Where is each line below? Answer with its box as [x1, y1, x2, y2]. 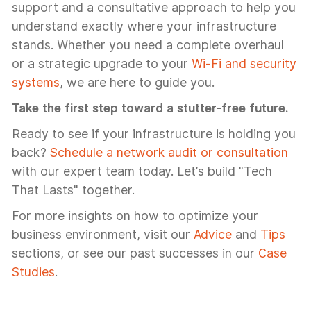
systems [12, 75, 60, 90]
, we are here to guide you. [60, 75, 215, 90]
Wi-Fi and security [192, 56, 296, 71]
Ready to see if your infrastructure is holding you [12, 126, 296, 141]
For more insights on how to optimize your [12, 208, 258, 223]
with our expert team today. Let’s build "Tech [12, 164, 272, 178]
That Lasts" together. [12, 183, 135, 197]
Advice [194, 227, 232, 242]
